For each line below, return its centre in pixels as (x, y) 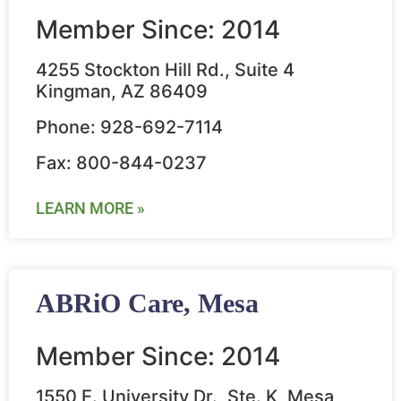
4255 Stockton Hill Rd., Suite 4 (165, 70)
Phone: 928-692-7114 (129, 128)
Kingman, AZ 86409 (122, 92)
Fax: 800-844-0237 (121, 163)
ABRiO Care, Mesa (147, 303)
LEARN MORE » (90, 209)
